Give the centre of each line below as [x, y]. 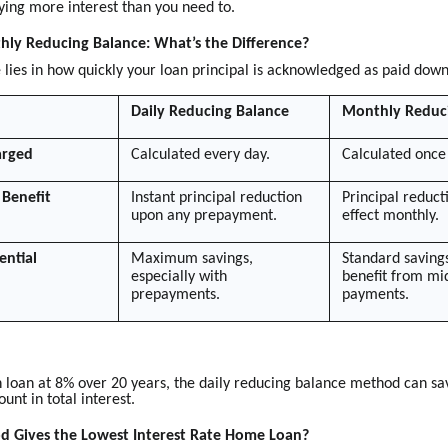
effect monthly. [391, 216]
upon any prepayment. [204, 216]
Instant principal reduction [217, 198]
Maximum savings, [192, 259]
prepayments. [176, 295]
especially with [179, 277]
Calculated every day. [201, 155]
